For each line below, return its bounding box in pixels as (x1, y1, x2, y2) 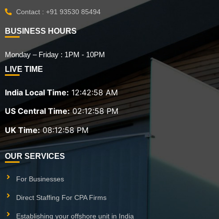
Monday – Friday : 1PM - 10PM (5, 50, 105, 59)
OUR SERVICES (5, 152, 65, 161)
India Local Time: (5, 87, 69, 97)
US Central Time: (5, 106, 70, 116)
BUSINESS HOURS (5, 26, 77, 35)
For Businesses (16, 175, 64, 183)
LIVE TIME (5, 65, 43, 73)
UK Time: (5, 125, 40, 135)
